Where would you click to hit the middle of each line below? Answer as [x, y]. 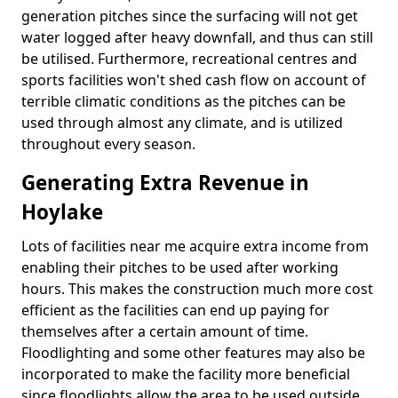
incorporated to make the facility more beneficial [186, 374]
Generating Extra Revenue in [165, 183]
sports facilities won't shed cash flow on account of [194, 80]
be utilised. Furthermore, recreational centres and [189, 59]
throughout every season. [108, 144]
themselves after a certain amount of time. [165, 331]
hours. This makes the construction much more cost [197, 289]
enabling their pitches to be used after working [180, 267]
